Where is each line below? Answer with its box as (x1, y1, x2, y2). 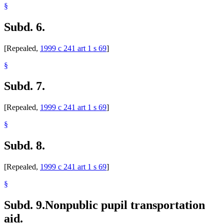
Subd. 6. (4, 20, 45, 33)
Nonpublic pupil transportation (45, 198, 205, 212)
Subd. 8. (4, 139, 45, 152)
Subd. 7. (4, 79, 45, 93)
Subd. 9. (4, 198, 45, 212)
